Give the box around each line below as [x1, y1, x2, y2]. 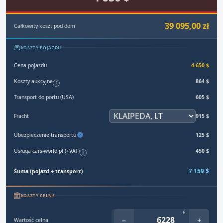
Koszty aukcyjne [14, 77, 53, 85]
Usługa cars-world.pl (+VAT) [14, 147, 80, 154]
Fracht [14, 112, 29, 119]
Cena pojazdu [14, 61, 47, 69]
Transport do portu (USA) [14, 93, 74, 101]
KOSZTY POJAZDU [20, 45, 61, 51]
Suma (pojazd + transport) [14, 167, 83, 175]
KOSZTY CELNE [20, 193, 55, 199]
